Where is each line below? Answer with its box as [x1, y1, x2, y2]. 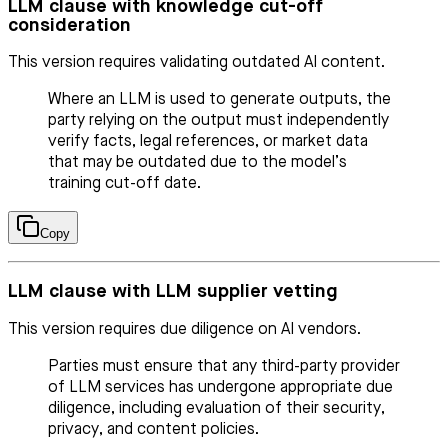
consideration [8, 15, 131, 35]
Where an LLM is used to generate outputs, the [48, 92, 391, 109]
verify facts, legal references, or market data [48, 134, 368, 151]
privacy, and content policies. [48, 421, 259, 438]
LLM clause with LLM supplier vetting [8, 282, 338, 302]
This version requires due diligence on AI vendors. [8, 321, 361, 338]
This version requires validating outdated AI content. [8, 55, 385, 72]
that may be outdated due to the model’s [48, 155, 347, 172]
